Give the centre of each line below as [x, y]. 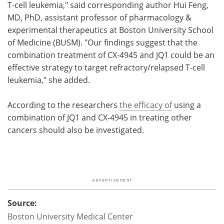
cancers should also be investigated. [76, 130]
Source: [22, 203]
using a [186, 105]
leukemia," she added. [49, 80]
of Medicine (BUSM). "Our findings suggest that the [102, 42]
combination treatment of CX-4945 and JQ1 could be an [111, 55]
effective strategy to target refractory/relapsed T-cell [106, 67]
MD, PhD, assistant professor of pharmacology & [99, 17]
